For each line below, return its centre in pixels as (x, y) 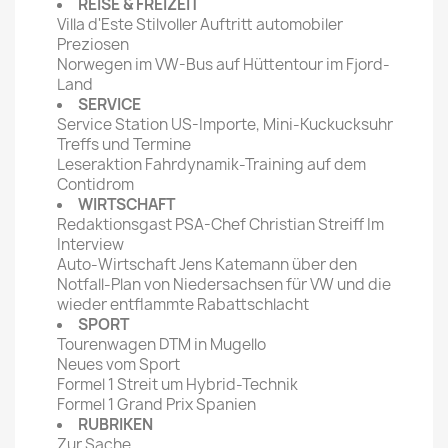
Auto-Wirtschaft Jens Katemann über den (207, 265)
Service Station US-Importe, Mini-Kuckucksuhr (225, 125)
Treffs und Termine (124, 145)
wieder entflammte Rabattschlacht (183, 305)
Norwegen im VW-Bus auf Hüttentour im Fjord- (223, 65)
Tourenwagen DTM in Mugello (161, 345)
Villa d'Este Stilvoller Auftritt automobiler (200, 25)
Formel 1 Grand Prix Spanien (156, 405)
